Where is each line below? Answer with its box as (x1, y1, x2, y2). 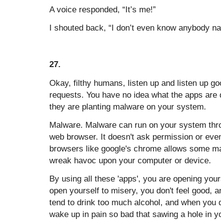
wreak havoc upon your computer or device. (49, 155, 211, 165)
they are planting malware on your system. (49, 101, 206, 111)
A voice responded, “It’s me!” (49, 4, 156, 14)
